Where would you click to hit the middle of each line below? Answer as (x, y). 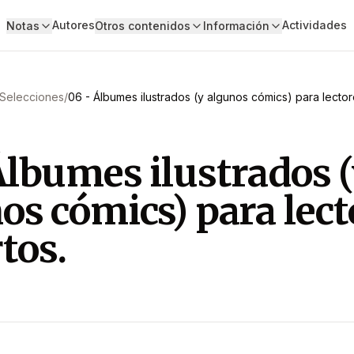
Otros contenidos (142, 26)
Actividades (314, 25)
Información (236, 26)
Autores (73, 25)
